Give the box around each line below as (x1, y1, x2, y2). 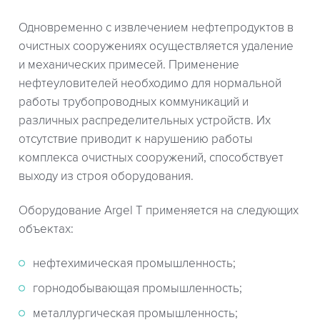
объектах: (19, 222, 74, 237)
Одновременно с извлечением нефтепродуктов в (19, 21, 294, 36)
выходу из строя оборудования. (19, 169, 194, 184)
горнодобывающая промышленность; (33, 281, 242, 296)
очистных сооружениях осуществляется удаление (19, 39, 294, 54)
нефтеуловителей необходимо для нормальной (19, 76, 281, 91)
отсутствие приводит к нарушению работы (19, 132, 253, 147)
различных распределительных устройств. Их (19, 114, 271, 129)
